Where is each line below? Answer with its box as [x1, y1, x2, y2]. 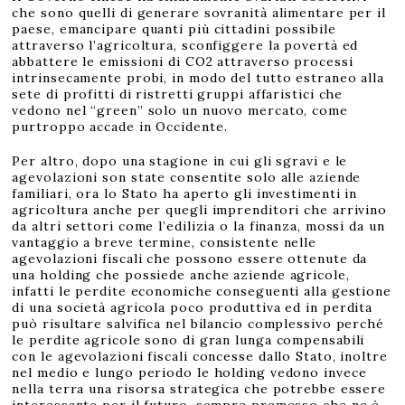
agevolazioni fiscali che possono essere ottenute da [12, 250, 368, 267]
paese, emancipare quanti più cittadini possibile [12, 21, 336, 37]
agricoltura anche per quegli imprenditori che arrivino [12, 202, 388, 218]
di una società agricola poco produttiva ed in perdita [12, 299, 373, 316]
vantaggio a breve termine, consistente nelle [12, 234, 317, 250]
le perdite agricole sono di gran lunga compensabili [12, 332, 365, 348]
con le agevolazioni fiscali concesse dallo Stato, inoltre [12, 348, 388, 364]
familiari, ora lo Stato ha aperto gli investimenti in [12, 185, 358, 202]
